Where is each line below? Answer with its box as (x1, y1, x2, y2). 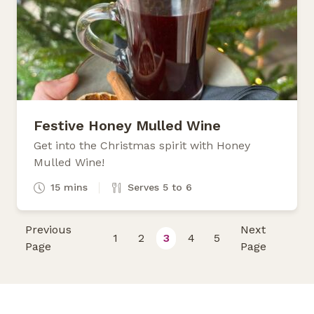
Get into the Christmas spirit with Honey (34, 138, 250, 152)
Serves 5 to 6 (128, 181, 192, 193)
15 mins (50, 181, 88, 193)
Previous (25, 222, 72, 236)
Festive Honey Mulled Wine (34, 116, 221, 134)
